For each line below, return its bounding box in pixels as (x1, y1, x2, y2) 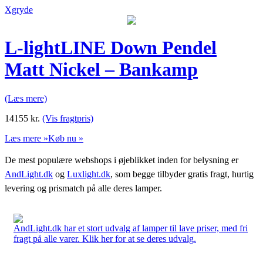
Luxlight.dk (67, 168, 110, 179)
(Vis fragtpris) (42, 113, 93, 123)
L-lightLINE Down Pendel (5, 37, 217, 59)
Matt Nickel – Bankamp (5, 59, 198, 80)
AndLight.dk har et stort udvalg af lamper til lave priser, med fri (14, 222, 248, 233)
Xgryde (5, 5, 33, 15)
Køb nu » (48, 133, 83, 143)
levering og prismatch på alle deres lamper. (5, 183, 162, 193)
